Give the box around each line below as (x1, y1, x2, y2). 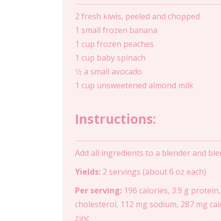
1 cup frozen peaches (75, 38, 154, 49)
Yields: (75, 166, 101, 177)
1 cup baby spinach (75, 52, 146, 63)
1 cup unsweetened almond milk (75, 80, 193, 91)
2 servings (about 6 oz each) (101, 166, 206, 177)
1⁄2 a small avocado (75, 66, 142, 77)
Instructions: (75, 110, 156, 128)
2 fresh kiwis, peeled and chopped (75, 11, 200, 22)
